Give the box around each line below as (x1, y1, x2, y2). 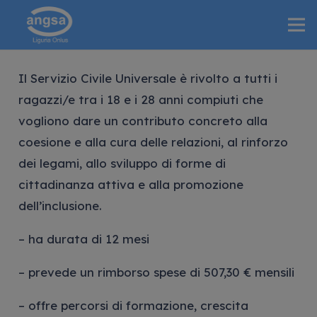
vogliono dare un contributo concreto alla (18, 113, 267, 128)
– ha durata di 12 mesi (18, 231, 149, 246)
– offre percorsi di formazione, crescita (18, 297, 248, 313)
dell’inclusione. (18, 197, 102, 213)
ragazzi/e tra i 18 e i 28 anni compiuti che (18, 91, 263, 107)
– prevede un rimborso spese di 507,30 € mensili (18, 264, 294, 279)
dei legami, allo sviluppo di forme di (18, 155, 226, 171)
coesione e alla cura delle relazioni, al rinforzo (18, 134, 288, 149)
